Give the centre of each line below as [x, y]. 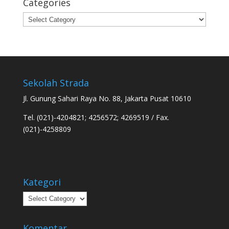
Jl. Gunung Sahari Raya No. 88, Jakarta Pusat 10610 [107, 99]
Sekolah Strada [56, 83]
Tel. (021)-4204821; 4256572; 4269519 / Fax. [96, 118]
